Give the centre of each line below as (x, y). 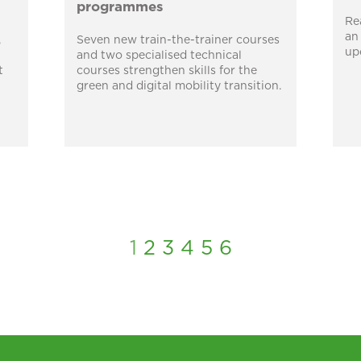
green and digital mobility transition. (178, 87)
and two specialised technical (159, 56)
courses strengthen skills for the (166, 71)
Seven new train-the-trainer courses (178, 41)
